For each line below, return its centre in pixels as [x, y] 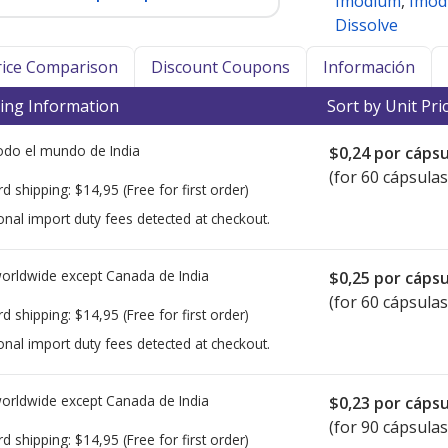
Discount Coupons [220, 67]
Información [369, 67]
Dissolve [366, 25]
